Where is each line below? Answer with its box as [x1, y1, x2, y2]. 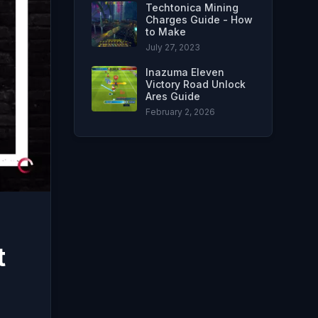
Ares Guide [146, 90, 200, 102]
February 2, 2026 [146, 106, 215, 117]
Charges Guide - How [146, 13, 253, 26]
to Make [146, 26, 186, 38]
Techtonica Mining [146, 1, 238, 13]
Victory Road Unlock [146, 78, 246, 90]
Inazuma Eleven [146, 66, 224, 78]
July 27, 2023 [146, 42, 200, 53]
